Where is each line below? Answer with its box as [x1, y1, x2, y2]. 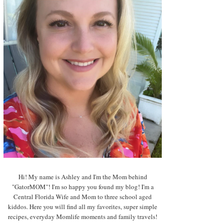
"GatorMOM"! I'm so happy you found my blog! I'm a [11, 182, 154, 192]
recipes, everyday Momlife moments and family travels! [8, 212, 157, 222]
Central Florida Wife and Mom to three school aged [13, 192, 152, 202]
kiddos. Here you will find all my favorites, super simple [8, 202, 157, 212]
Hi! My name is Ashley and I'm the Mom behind [18, 172, 147, 182]
